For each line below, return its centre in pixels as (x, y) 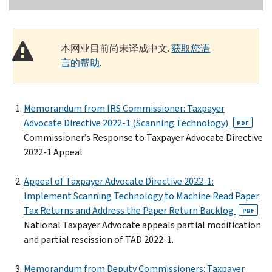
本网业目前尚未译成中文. (116, 48)
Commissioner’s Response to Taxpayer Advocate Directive (143, 137)
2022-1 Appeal (53, 152)
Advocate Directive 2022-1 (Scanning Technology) (127, 123)
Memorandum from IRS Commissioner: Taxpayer (124, 108)
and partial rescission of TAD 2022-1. (99, 239)
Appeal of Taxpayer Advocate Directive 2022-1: (119, 181)
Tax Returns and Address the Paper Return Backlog (130, 210)
